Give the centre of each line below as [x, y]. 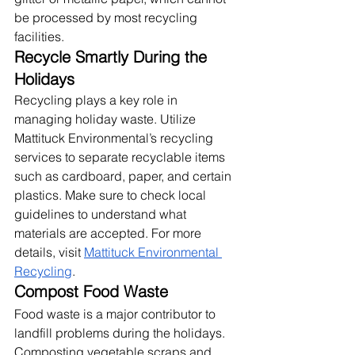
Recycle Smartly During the [113, 56]
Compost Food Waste [91, 291]
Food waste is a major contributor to [116, 313]
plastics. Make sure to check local [112, 195]
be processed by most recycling [107, 17]
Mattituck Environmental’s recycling [115, 137]
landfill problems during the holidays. [121, 332]
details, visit [48, 252]
